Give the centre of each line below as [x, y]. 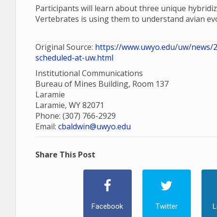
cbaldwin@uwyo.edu [94, 126]
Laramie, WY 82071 [70, 105]
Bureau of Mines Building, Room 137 [102, 84]
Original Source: [65, 47]
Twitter [166, 206]
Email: [47, 126]
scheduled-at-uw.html [74, 58]
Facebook [108, 206]
